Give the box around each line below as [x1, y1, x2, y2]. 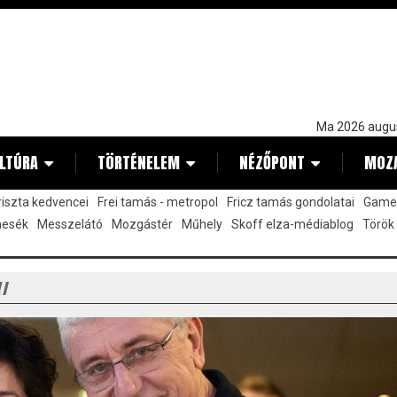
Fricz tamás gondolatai [227, 195, 354, 209]
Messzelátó [37, 217, 103, 231]
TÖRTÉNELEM [97, 151, 180, 175]
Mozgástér [112, 217, 173, 231]
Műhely [182, 217, 222, 231]
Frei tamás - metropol [97, 195, 218, 209]
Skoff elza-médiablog [231, 217, 354, 231]
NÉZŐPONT [239, 151, 305, 175]
